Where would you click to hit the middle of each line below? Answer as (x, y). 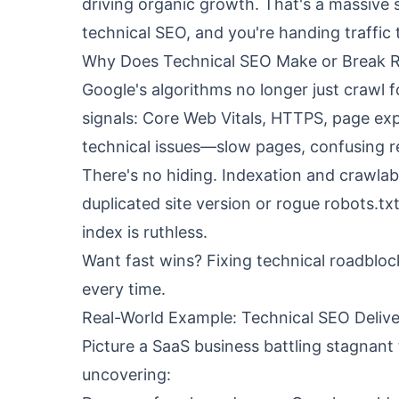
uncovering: (126, 375)
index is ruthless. (145, 232)
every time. (124, 289)
